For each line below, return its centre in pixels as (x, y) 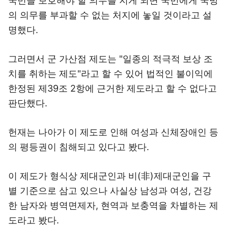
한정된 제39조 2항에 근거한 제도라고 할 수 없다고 (112, 88)
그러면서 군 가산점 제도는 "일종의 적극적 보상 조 (110, 59)
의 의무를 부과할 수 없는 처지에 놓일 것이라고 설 (110, 15)
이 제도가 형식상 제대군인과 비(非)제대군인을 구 (110, 176)
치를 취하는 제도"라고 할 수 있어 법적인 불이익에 (110, 74)
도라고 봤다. (34, 220)
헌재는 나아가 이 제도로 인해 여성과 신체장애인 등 (113, 132)
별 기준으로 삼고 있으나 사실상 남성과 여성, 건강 (110, 191)
